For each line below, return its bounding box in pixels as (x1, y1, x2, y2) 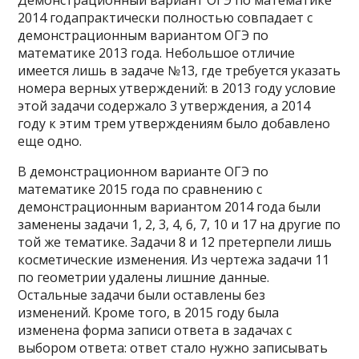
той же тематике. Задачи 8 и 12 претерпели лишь (18, 233, 333, 251)
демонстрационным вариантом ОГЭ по (18, 26, 269, 44)
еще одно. (18, 132, 83, 150)
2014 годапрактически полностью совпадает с (18, 9, 313, 26)
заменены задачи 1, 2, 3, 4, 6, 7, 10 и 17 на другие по (18, 216, 341, 233)
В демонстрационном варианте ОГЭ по (18, 163, 269, 180)
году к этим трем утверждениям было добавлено (18, 115, 331, 132)
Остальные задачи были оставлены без (18, 286, 266, 304)
